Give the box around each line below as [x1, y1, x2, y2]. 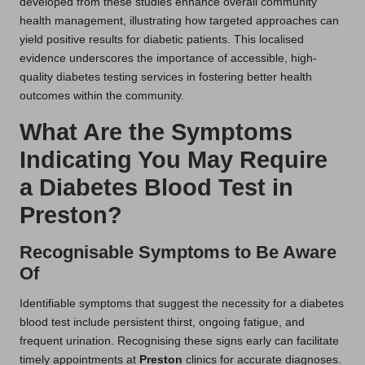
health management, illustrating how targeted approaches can [20, 15, 339, 28]
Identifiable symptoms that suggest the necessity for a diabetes [20, 297, 344, 310]
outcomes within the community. [20, 90, 184, 103]
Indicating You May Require [20, 147, 328, 174]
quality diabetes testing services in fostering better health [20, 71, 312, 84]
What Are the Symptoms [20, 119, 292, 146]
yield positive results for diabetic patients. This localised [20, 33, 304, 46]
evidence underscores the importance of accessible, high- [20, 52, 317, 65]
